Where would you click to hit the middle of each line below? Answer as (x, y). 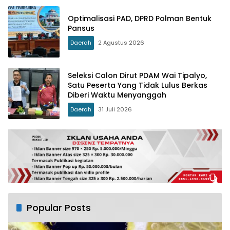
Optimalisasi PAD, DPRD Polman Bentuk (140, 18)
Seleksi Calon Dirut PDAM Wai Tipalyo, (137, 75)
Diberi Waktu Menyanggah (117, 95)
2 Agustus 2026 (121, 43)
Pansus (81, 28)
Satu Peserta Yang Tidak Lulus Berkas (138, 85)
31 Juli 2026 (115, 109)
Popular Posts (59, 208)
